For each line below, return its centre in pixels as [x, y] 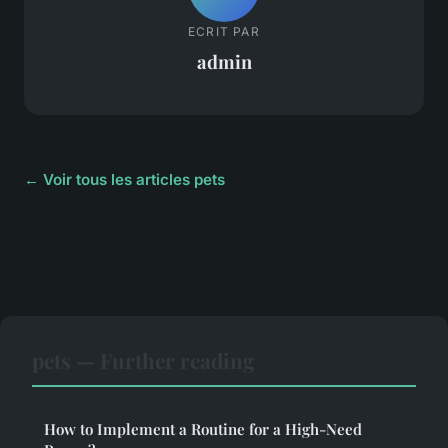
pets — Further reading [143, 360]
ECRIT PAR [224, 31]
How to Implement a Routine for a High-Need [203, 429]
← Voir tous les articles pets [124, 180]
